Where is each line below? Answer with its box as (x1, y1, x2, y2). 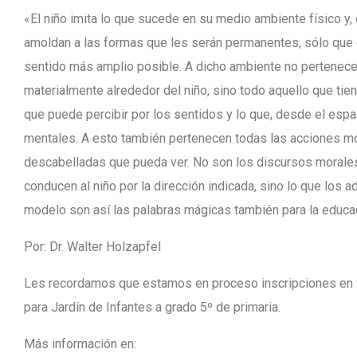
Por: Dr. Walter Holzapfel (24, 239, 161, 254)
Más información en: (24, 336, 136, 351)
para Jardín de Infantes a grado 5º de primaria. (24, 300, 280, 315)
